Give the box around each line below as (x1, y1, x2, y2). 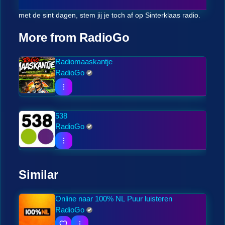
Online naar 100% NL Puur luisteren (55, 194, 173, 203)
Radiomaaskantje (55, 57, 113, 66)
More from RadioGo (19, 31, 130, 44)
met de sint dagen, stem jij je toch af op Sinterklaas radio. (19, 11, 201, 19)
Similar (19, 168, 58, 181)
